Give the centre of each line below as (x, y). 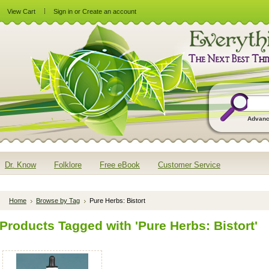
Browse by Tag (58, 201)
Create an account (109, 11)
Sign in (63, 11)
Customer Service (189, 165)
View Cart (21, 11)
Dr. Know (20, 165)
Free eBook (120, 165)
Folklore (68, 165)
